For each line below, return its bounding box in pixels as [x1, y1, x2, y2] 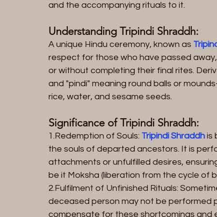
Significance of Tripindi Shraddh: [48, 116, 199, 129]
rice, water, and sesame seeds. [48, 92, 172, 101]
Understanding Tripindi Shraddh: [48, 24, 199, 38]
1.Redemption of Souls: [48, 131, 139, 140]
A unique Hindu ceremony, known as [48, 39, 193, 49]
